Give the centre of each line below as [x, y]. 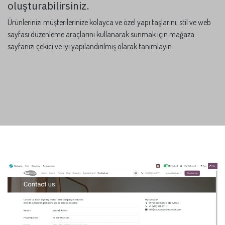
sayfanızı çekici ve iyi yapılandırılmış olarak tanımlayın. [90, 46]
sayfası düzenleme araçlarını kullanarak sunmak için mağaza [101, 34]
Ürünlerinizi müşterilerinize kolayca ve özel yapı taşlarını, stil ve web [109, 22]
